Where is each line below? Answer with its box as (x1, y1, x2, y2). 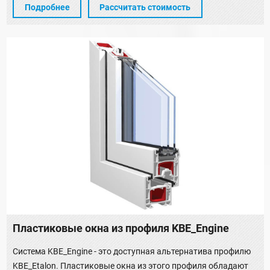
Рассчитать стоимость (99, 2, 190, 13)
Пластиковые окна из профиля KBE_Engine (13, 222, 229, 234)
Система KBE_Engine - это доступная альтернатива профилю (13, 246, 251, 256)
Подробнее (24, 2, 70, 13)
